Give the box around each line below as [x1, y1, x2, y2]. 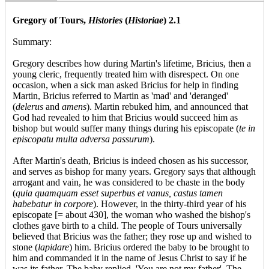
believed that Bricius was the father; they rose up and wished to [13, 231, 252, 242]
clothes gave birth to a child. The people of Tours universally [13, 220, 242, 231]
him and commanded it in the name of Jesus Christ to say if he [13, 253, 247, 264]
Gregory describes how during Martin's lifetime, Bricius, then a [13, 58, 251, 69]
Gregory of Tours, [13, 15, 88, 26]
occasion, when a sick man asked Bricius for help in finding [13, 80, 238, 91]
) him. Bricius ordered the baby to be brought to [69, 242, 249, 253]
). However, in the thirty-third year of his [93, 199, 246, 210]
